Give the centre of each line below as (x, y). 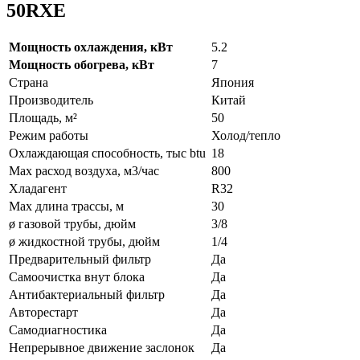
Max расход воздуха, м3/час (84, 170)
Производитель (51, 100)
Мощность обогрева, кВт (82, 64)
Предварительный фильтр (80, 259)
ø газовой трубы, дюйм (72, 223)
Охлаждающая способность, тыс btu (107, 153)
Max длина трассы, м (66, 206)
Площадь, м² (43, 117)
